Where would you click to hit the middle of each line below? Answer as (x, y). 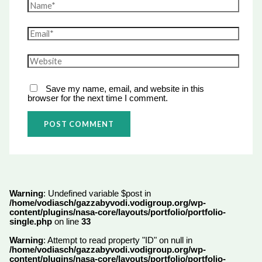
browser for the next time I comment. (98, 98)
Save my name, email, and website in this (125, 89)
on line (66, 222)
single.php (30, 222)
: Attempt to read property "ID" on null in (118, 241)
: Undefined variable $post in (97, 194)
